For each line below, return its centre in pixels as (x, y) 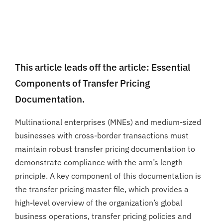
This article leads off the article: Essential (103, 67)
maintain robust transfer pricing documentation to (105, 149)
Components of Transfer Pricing (82, 83)
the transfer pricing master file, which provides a (102, 189)
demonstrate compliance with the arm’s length (99, 162)
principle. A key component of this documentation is (108, 175)
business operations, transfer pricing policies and (103, 216)
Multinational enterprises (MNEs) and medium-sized (108, 122)
